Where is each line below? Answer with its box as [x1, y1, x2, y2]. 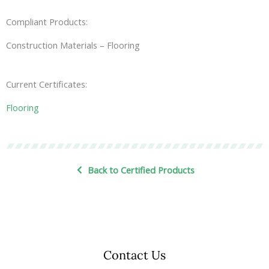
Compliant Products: [6, 16, 88, 28]
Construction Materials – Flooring [6, 39, 140, 51]
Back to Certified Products [88, 164, 195, 177]
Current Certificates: [6, 77, 87, 90]
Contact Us [103, 247, 166, 263]
